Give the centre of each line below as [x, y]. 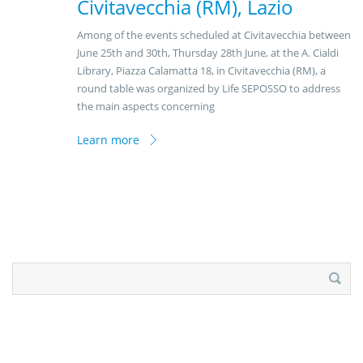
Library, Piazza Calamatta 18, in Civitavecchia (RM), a [201, 71]
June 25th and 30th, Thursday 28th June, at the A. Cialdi [208, 53]
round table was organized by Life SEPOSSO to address [209, 89]
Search [30, 271]
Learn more [108, 140]
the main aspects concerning [146, 107]
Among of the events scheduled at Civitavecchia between [214, 35]
